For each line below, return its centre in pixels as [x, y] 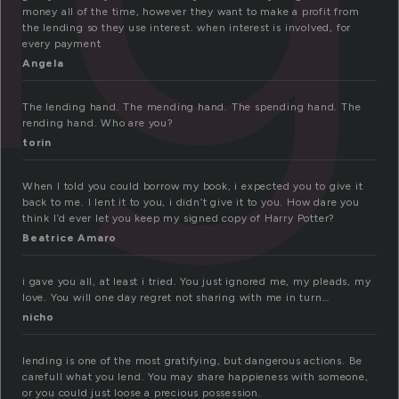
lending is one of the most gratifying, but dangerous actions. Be [193, 361]
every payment [62, 44]
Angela [43, 64]
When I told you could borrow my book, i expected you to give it [193, 187]
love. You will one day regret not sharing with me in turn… [176, 298]
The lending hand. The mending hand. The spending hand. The [192, 107]
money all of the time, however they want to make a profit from [191, 12]
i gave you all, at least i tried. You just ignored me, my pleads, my [197, 282]
